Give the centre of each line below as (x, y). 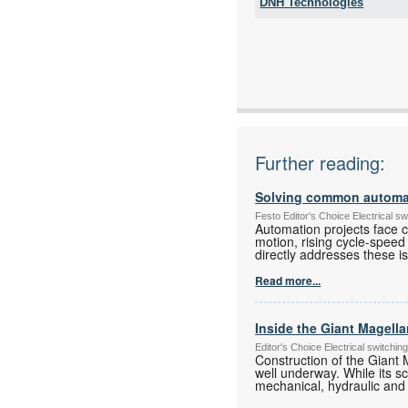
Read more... (288, 280)
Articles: (297, 92)
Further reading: (321, 163)
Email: (293, 60)
